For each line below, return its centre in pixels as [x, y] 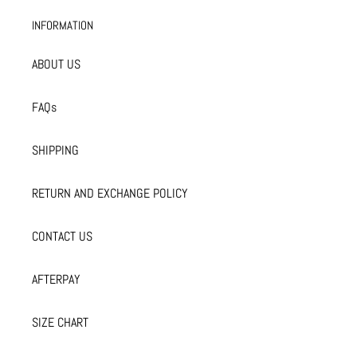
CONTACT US [62, 236]
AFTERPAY [56, 279]
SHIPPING [55, 150]
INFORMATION [63, 25]
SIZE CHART [60, 322]
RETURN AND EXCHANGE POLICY [110, 193]
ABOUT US [56, 64]
